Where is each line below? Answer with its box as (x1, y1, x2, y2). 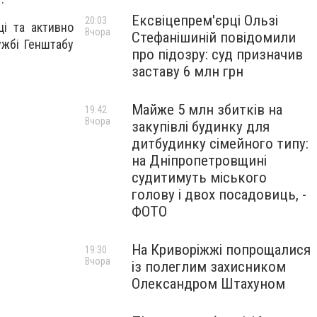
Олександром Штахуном (132, 275, 285, 292)
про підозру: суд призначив (132, 46, 303, 63)
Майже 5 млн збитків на (132, 101, 282, 118)
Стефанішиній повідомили (132, 29, 296, 46)
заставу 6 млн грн (132, 63, 243, 80)
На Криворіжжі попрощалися (132, 241, 311, 258)
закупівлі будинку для (132, 118, 270, 135)
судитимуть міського (132, 169, 267, 186)
